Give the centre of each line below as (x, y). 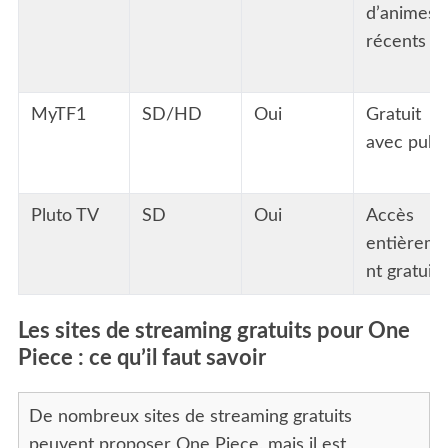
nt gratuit (401, 272)
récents (395, 42)
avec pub (401, 143)
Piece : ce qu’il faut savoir (141, 357)
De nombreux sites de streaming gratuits (190, 416)
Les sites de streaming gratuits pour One (213, 330)
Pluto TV (64, 216)
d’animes (400, 14)
